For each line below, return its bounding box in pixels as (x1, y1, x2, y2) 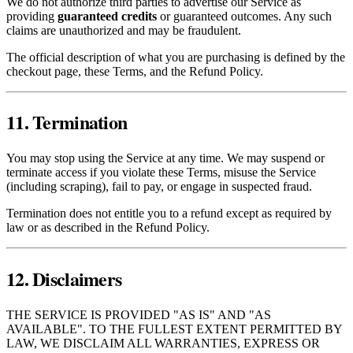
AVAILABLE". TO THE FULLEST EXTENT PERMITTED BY (6, 322, 342, 336)
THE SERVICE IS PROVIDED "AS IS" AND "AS (6, 308, 271, 322)
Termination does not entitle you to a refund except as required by (6, 206, 332, 221)
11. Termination (6, 108, 128, 136)
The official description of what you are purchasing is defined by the (6, 50, 345, 64)
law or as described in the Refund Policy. (6, 221, 210, 235)
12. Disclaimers (6, 265, 122, 293)
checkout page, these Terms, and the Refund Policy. (6, 64, 263, 78)
